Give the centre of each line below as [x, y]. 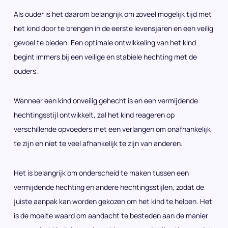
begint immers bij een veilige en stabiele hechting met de [105, 56]
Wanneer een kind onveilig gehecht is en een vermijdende [106, 100]
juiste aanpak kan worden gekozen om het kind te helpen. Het [113, 201]
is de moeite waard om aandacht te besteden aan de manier [111, 215]
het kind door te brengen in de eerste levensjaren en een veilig [113, 28]
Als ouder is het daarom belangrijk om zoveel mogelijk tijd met [113, 14]
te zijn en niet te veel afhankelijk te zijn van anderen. [98, 143]
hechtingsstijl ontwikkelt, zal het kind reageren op [94, 115]
